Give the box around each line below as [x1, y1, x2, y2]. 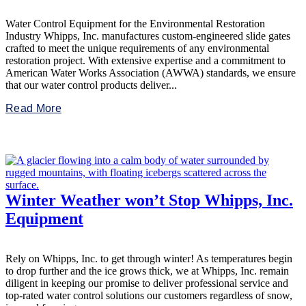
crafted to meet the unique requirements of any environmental [5, 42, 269, 55]
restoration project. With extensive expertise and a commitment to [5, 55, 286, 67]
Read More [5, 102, 61, 115]
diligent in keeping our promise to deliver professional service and [5, 277, 288, 290]
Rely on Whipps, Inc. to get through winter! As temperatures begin [5, 253, 292, 265]
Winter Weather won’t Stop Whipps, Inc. [5, 191, 293, 210]
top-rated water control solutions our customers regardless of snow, [5, 290, 292, 302]
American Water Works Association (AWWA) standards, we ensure [5, 67, 296, 79]
